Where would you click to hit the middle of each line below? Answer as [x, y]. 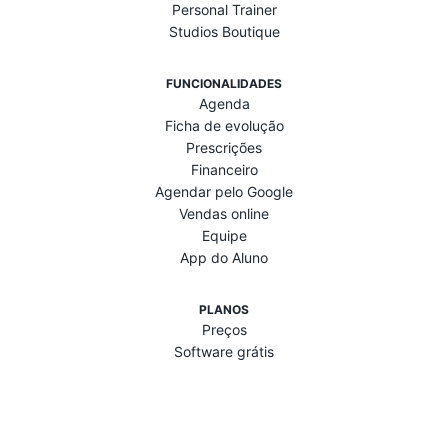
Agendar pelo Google [224, 191]
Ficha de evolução [224, 125]
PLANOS [224, 309]
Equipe [224, 235]
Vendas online [224, 213]
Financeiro [224, 169]
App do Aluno [224, 257]
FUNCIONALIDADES [224, 83]
